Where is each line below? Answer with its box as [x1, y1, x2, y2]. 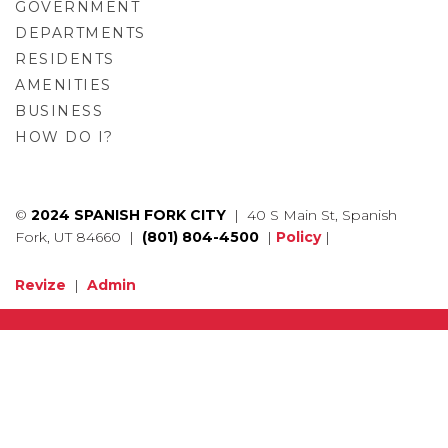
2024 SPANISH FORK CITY [31, 206, 226, 224]
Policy [276, 228, 321, 246]
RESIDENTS [15, 50, 115, 68]
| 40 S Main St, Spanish [226, 206, 397, 224]
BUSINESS [15, 102, 103, 120]
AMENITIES [15, 76, 112, 94]
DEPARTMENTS [15, 24, 146, 42]
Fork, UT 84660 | [15, 228, 142, 246]
